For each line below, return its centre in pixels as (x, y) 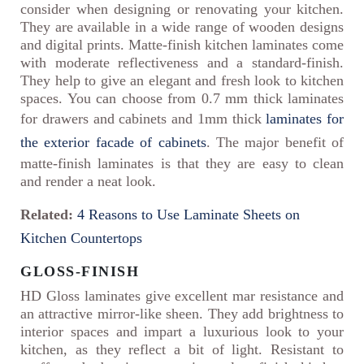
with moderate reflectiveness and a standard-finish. (182, 63)
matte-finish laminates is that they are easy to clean (182, 164)
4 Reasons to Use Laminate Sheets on (188, 215)
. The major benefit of (275, 143)
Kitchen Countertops (81, 238)
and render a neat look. (88, 182)
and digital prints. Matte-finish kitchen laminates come (182, 45)
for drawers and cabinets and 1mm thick (143, 119)
